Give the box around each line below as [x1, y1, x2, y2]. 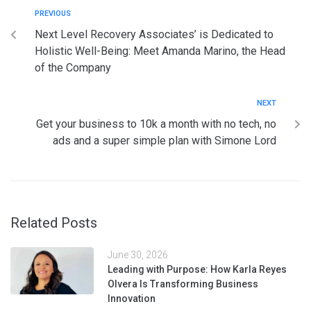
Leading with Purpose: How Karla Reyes [108, 263, 287, 275]
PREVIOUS [35, 8, 71, 18]
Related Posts [10, 214, 97, 231]
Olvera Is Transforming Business [108, 278, 258, 289]
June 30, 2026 [108, 249, 168, 260]
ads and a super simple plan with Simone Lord [53, 133, 276, 147]
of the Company [35, 60, 111, 74]
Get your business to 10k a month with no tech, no [36, 117, 276, 131]
